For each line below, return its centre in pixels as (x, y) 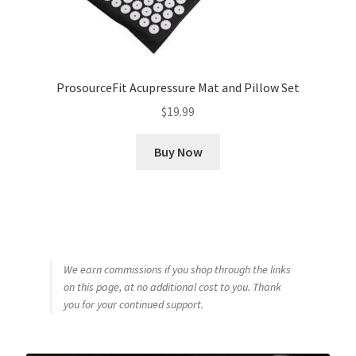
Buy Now (178, 152)
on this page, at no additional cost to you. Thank (172, 286)
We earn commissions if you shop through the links (177, 269)
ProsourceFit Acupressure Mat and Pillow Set (178, 87)
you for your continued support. (133, 304)
